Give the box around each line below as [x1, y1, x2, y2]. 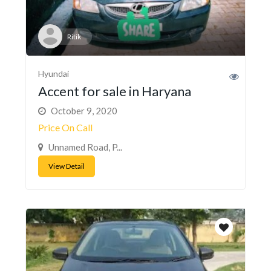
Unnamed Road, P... [47, 142, 122, 153]
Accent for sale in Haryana [38, 83, 191, 100]
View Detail [48, 162, 85, 171]
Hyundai [38, 68, 69, 79]
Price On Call [38, 122, 93, 134]
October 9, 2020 [49, 105, 117, 117]
